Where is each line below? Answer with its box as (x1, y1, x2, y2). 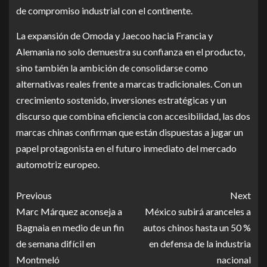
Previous (16, 190, 52, 201)
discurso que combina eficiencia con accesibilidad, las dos (16, 110, 250, 122)
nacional (217, 254, 251, 266)
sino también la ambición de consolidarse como (16, 62, 208, 74)
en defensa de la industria (149, 238, 251, 250)
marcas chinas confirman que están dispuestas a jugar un (16, 126, 243, 138)
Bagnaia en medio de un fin (16, 222, 124, 234)
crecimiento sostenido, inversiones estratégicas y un (16, 94, 226, 106)
